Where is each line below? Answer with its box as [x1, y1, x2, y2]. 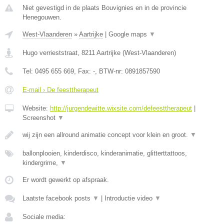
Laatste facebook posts [22, 194, 92, 202]
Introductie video [104, 194, 154, 202]
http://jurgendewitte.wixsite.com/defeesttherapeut [50, 104, 192, 112]
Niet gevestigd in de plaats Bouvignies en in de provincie [22, 3, 186, 11]
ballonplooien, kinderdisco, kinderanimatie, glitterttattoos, [22, 149, 187, 157]
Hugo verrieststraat [22, 48, 77, 56]
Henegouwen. [22, 13, 61, 21]
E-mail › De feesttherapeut [22, 85, 98, 93]
